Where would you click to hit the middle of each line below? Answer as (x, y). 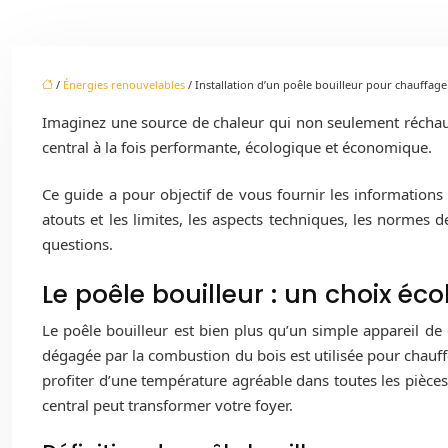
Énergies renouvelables (124, 84)
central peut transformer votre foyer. (167, 404)
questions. (77, 244)
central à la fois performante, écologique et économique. (237, 146)
